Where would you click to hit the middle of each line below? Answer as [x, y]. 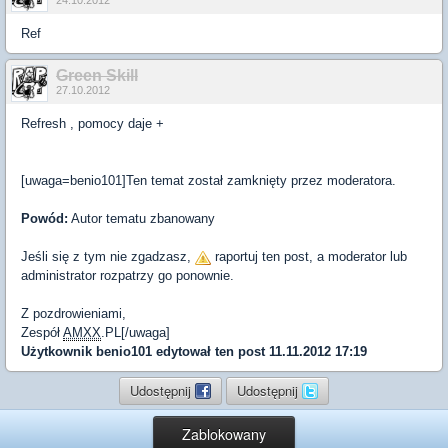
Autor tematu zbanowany [141, 218]
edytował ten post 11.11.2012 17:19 [259, 351]
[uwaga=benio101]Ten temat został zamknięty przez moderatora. [208, 180]
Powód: [44, 218]
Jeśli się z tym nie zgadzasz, [108, 256]
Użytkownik [58, 351]
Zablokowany [224, 434]
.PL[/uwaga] [135, 332]
